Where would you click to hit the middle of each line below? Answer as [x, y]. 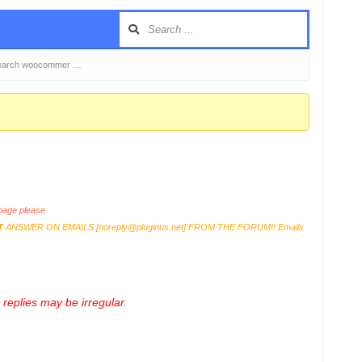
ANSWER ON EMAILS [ [51, 227]
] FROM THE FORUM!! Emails [243, 227]
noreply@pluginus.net [141, 227]
